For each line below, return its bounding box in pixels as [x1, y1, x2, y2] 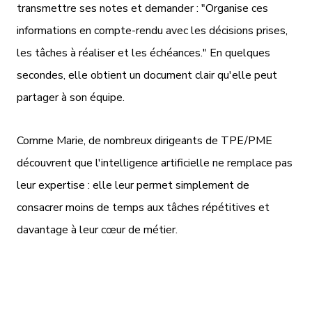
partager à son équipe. [17, 89, 125, 105]
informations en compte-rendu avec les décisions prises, [17, 22, 288, 38]
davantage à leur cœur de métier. [17, 221, 178, 237]
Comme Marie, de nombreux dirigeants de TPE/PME [17, 132, 272, 148]
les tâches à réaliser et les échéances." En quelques [17, 45, 270, 61]
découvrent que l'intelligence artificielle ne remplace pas [17, 155, 292, 171]
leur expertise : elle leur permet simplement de [17, 177, 249, 193]
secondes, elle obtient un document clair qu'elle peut [17, 67, 277, 83]
